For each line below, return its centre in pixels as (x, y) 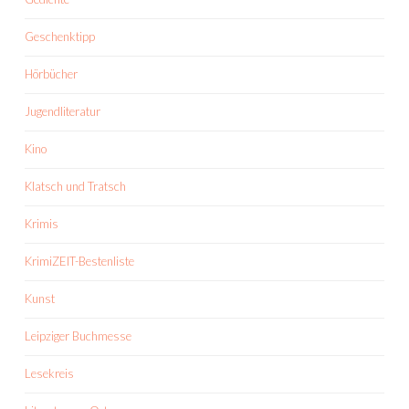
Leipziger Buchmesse (78, 336)
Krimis (42, 224)
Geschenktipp (60, 37)
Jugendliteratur (63, 111)
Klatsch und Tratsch (75, 186)
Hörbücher (51, 74)
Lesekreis (49, 373)
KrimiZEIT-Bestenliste (79, 261)
